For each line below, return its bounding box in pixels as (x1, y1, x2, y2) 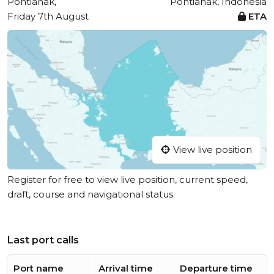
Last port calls (7, 234, 79, 246)
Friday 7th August (7, 10, 89, 22)
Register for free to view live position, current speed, (7, 174, 248, 186)
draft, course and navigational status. (7, 188, 175, 201)
